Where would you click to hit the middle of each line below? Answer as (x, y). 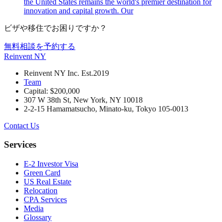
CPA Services (45, 200)
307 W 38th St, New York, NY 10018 (83, 100)
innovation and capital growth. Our (79, 10)
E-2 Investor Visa (51, 164)
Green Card (42, 173)
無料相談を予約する (40, 46)
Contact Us (22, 125)
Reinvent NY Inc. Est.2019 (66, 73)
